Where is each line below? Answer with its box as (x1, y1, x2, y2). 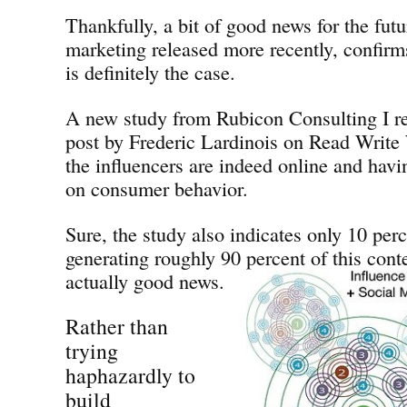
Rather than (65, 311, 168, 341)
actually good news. (65, 266, 224, 294)
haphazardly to (65, 360, 195, 390)
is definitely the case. (65, 57, 235, 85)
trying (65, 335, 118, 365)
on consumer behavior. (65, 174, 248, 202)
